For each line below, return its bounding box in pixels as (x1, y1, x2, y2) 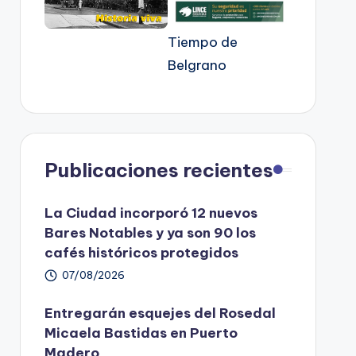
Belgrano (168, 56, 227, 74)
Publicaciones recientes (44, 157, 273, 182)
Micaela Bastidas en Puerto (44, 323, 238, 342)
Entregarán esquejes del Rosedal (44, 304, 276, 322)
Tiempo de (168, 33, 238, 51)
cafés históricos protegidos (44, 243, 238, 261)
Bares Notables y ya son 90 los (44, 223, 256, 242)
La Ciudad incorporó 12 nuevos (44, 203, 257, 222)
